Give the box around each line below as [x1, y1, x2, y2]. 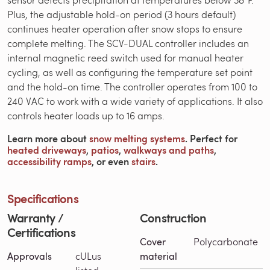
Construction [140, 209, 207, 226]
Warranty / [7, 209, 63, 226]
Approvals [7, 249, 52, 263]
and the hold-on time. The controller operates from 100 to [7, 80, 257, 93]
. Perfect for [185, 131, 237, 145]
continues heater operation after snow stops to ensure [7, 22, 242, 35]
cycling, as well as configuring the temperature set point [7, 65, 253, 78]
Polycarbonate [193, 234, 258, 248]
